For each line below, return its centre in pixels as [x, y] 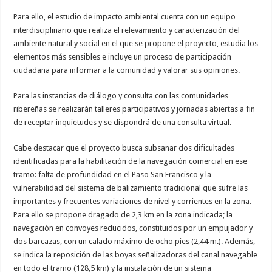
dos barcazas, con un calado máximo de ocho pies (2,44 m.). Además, [134, 242]
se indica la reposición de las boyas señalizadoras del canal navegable [136, 255]
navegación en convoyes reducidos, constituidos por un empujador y [133, 228]
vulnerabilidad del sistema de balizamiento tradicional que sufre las [131, 188]
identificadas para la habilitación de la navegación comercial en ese [131, 161]
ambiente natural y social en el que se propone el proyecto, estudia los [136, 44]
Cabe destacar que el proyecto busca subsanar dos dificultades [124, 148]
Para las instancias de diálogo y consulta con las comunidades [121, 96]
